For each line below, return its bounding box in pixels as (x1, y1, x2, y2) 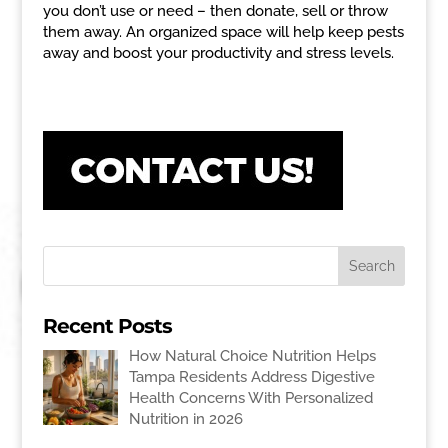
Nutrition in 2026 (128, 409, 243, 428)
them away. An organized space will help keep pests (42, 22, 404, 41)
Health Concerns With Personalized (128, 388, 373, 407)
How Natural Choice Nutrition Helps (128, 346, 376, 365)
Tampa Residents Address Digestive (128, 367, 375, 386)
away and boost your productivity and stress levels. (42, 43, 394, 62)
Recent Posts (42, 313, 172, 338)
